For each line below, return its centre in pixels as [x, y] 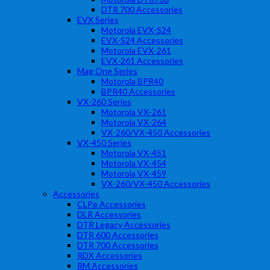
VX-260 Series [104, 102]
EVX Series [98, 20]
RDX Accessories [110, 255]
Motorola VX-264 [134, 122]
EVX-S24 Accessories [142, 40]
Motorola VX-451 [134, 153]
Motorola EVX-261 [136, 50]
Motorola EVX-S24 [136, 30]
